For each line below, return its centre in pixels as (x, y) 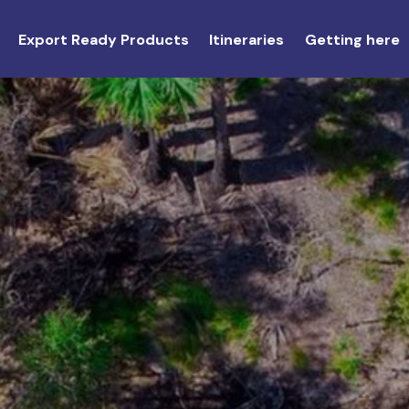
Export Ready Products (103, 39)
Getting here (352, 39)
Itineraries (247, 39)
